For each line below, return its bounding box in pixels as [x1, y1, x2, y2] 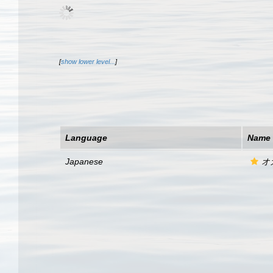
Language [65, 133, 107, 143]
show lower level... [61, 58, 115, 65]
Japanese [65, 157, 103, 166]
